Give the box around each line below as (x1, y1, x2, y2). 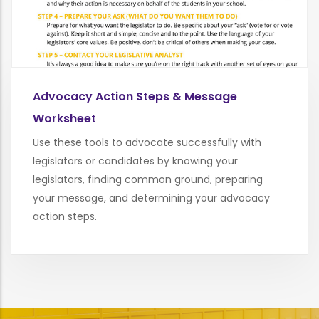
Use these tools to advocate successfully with (33, 135, 261, 150)
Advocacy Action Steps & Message (33, 88, 237, 105)
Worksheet (33, 110, 96, 127)
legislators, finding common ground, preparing (33, 172, 263, 187)
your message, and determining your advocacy (33, 190, 270, 205)
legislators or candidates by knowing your (33, 153, 238, 168)
